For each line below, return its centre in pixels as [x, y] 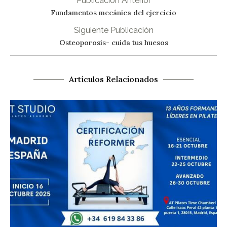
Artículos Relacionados [113, 79]
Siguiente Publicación [113, 30]
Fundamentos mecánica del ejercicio [113, 13]
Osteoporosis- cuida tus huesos [113, 43]
